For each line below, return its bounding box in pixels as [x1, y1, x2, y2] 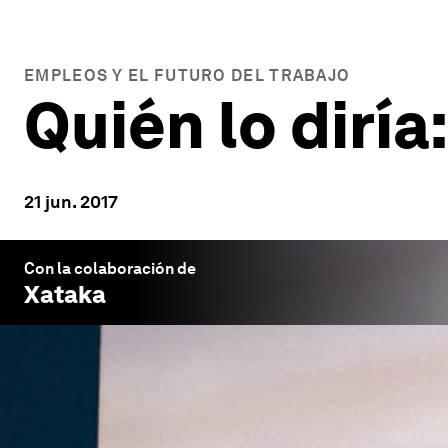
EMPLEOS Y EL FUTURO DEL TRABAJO [24, 66, 351, 85]
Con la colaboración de [24, 259, 196, 278]
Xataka [24, 280, 106, 309]
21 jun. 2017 [24, 191, 118, 212]
